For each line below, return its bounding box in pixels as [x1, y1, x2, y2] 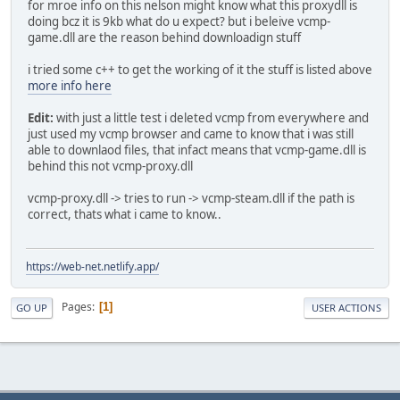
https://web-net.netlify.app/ [26, 258, 159, 274]
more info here [28, 77, 112, 94]
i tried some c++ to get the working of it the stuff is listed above [28, 61, 372, 78]
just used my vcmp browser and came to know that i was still [28, 125, 354, 142]
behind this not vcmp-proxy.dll [28, 157, 193, 174]
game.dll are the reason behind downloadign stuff [28, 29, 301, 46]
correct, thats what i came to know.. [28, 205, 221, 222]
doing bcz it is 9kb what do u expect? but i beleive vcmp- [28, 12, 330, 29]
